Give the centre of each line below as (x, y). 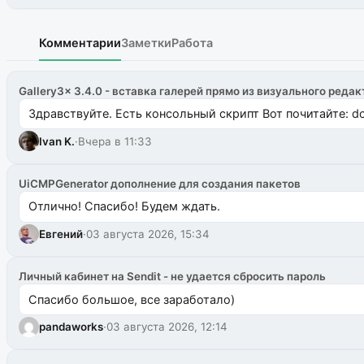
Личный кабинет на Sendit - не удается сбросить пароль (173, 277)
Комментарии (80, 42)
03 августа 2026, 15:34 (148, 234)
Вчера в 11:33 (115, 141)
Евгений (61, 234)
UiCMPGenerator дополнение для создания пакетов (160, 184)
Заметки (146, 42)
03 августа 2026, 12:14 (167, 327)
